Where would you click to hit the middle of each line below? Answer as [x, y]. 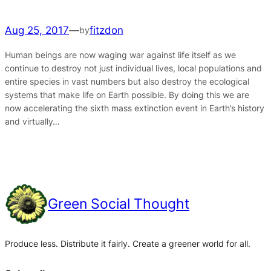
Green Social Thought [119, 204]
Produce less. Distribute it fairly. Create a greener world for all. [128, 244]
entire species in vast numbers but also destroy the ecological [127, 81]
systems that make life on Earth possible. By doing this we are [127, 94]
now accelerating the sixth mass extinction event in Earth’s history [135, 108]
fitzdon [106, 30]
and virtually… [32, 121]
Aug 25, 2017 [37, 30]
